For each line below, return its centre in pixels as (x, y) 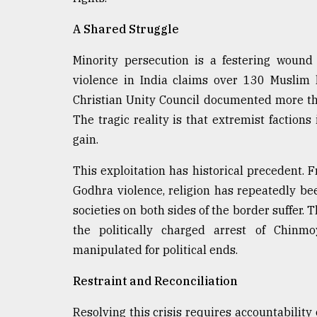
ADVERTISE (48, 171)
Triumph (40, 58)
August (26, 91)
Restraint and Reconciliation (155, 281)
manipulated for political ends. (155, 249)
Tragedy (50, 31)
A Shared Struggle (126, 29)
